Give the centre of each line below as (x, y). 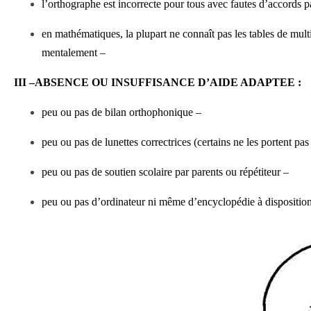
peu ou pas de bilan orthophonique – (121, 112)
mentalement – (74, 52)
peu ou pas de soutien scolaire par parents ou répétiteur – (165, 172)
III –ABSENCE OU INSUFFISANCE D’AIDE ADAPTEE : (158, 82)
